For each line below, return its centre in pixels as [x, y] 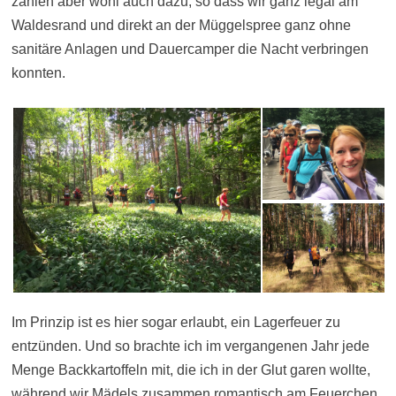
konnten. [38, 73]
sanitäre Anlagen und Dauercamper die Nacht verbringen [190, 49]
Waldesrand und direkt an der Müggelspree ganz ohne [181, 26]
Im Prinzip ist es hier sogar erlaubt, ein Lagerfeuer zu [175, 323]
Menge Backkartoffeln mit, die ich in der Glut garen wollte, [190, 370]
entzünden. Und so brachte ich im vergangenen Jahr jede [190, 346]
